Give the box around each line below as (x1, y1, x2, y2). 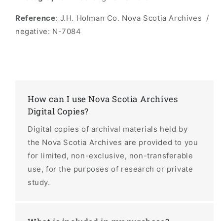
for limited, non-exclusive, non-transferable (28, 151, 193, 161)
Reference (15, 13, 56, 23)
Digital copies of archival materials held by (28, 124, 188, 134)
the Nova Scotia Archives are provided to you (28, 138, 198, 147)
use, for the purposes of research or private (28, 164, 193, 174)
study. (28, 178, 50, 187)
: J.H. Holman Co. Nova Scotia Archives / (55, 13, 212, 23)
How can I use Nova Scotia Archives (28, 93, 178, 105)
